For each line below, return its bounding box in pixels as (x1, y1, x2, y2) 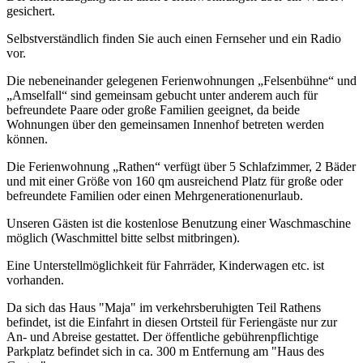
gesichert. (6, 4, 55, 19)
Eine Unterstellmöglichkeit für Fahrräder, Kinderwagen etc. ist (6, 258, 324, 273)
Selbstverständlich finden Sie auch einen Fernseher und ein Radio (6, 32, 341, 46)
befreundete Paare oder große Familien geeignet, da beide (6, 103, 300, 117)
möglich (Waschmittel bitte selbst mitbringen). (6, 231, 240, 246)
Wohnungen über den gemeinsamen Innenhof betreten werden (6, 117, 324, 132)
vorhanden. (6, 273, 64, 288)
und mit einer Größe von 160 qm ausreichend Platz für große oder (6, 174, 343, 189)
